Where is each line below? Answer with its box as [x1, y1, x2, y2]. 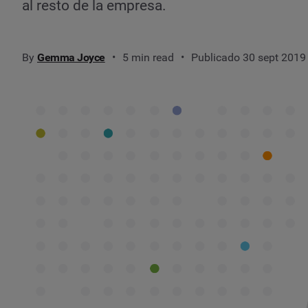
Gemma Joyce [37, 50, 105, 64]
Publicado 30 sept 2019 [190, 50, 306, 64]
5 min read [122, 50, 174, 64]
